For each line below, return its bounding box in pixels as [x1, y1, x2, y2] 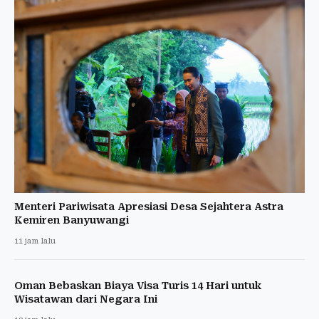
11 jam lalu [14, 236, 56, 246]
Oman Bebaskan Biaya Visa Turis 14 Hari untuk [14, 280, 261, 292]
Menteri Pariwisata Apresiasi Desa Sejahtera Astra [14, 201, 283, 213]
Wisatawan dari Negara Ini [14, 293, 157, 305]
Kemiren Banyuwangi [14, 214, 129, 226]
